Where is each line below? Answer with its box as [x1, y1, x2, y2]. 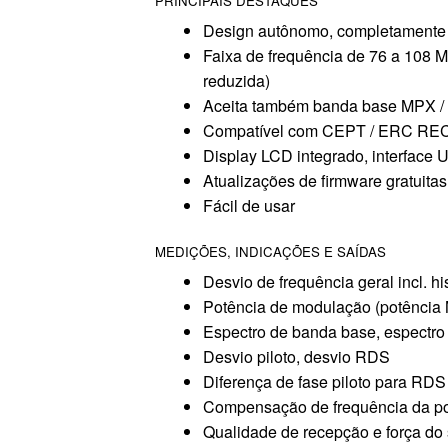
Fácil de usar [202, 194, 295, 218]
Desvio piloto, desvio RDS [202, 345, 390, 369]
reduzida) [202, 69, 270, 93]
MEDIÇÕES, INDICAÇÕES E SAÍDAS [154, 241, 386, 261]
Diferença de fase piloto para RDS [202, 370, 446, 394]
